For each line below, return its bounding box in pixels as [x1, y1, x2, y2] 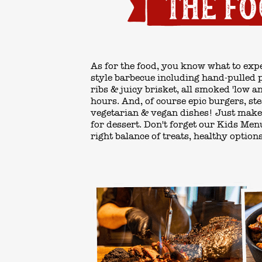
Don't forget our [142, 119, 217, 130]
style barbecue [91, 73, 155, 84]
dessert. [106, 119, 142, 130]
